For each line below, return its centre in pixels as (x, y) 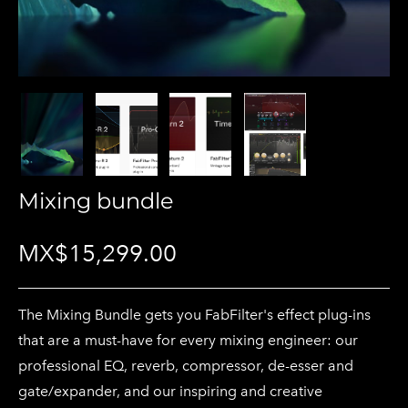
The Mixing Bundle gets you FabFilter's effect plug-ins (194, 314)
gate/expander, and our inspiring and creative (170, 391)
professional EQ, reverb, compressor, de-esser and (186, 365)
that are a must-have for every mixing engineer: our (188, 340)
